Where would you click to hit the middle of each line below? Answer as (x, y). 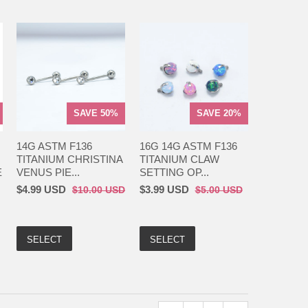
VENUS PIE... (48, 172)
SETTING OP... (174, 172)
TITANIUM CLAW (179, 159)
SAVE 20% (219, 113)
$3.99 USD (164, 189)
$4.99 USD (41, 189)
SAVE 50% (96, 113)
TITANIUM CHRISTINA (69, 159)
